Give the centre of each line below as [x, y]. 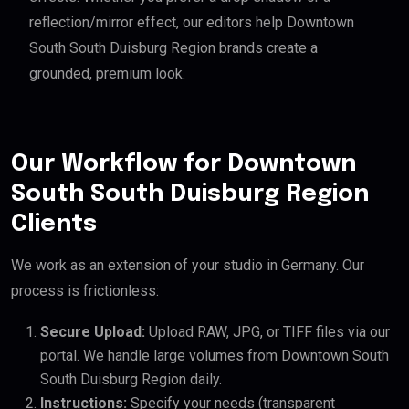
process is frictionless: [85, 291]
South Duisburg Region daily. [131, 380]
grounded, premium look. [107, 74]
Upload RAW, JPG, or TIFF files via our [267, 332]
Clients [54, 225]
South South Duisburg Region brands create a [173, 48]
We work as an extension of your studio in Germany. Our [188, 266]
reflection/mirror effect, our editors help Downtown [192, 23]
